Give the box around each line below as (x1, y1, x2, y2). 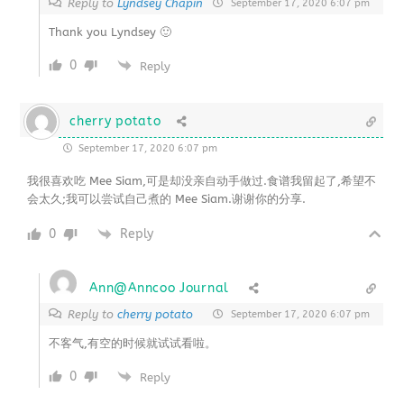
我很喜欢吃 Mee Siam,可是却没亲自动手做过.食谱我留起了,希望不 (27, 173, 377, 188)
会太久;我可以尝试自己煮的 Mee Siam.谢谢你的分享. (27, 191, 307, 206)
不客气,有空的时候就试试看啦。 (49, 335, 217, 350)
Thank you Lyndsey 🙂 (49, 24, 172, 39)
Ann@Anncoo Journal (89, 280, 229, 296)
